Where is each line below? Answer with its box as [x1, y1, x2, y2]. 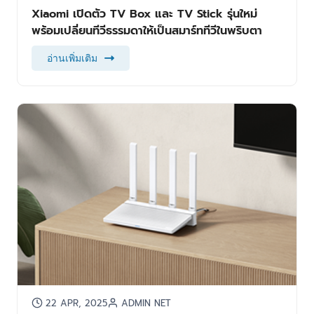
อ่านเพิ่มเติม [46, 52, 97, 64]
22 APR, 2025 [45, 296, 107, 310]
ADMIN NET [121, 296, 171, 310]
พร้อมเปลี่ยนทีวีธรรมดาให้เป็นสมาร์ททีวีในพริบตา [31, 21, 262, 39]
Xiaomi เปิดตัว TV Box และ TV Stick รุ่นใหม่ [31, 4, 257, 22]
